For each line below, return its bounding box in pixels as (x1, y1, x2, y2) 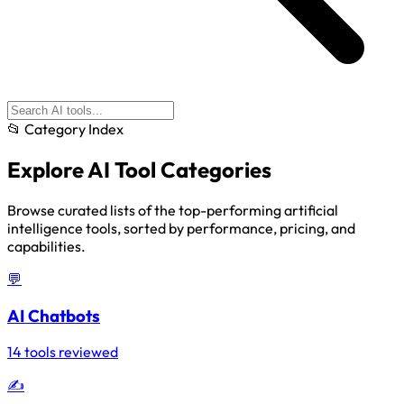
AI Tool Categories (87, 155, 271, 183)
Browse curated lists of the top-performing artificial (7, 200, 338, 219)
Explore (7, 155, 87, 183)
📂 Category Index (7, 120, 124, 138)
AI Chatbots (7, 304, 100, 326)
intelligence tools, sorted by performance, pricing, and (7, 218, 355, 237)
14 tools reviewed (7, 343, 118, 362)
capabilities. (7, 236, 86, 255)
